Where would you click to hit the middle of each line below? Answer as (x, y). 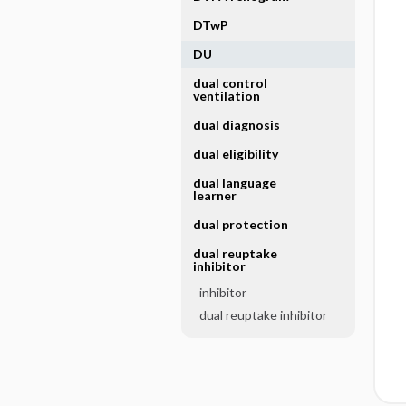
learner (214, 195)
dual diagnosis (236, 125)
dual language (234, 183)
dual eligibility (235, 154)
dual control (230, 83)
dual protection (240, 224)
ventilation (226, 96)
